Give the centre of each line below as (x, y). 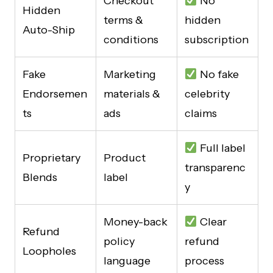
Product (125, 158)
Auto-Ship (49, 30)
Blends (40, 177)
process (204, 261)
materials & (132, 94)
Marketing (130, 74)
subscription (217, 39)
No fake (218, 74)
